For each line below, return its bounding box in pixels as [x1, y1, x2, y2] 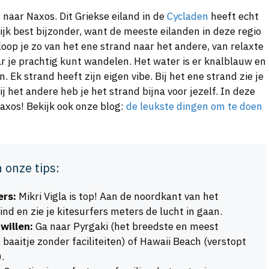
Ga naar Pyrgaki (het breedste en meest [33, 220, 219, 234]
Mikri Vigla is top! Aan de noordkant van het [16, 190, 219, 204]
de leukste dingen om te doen [126, 99, 262, 113]
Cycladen [167, 9, 208, 23]
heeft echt [208, 9, 259, 23]
